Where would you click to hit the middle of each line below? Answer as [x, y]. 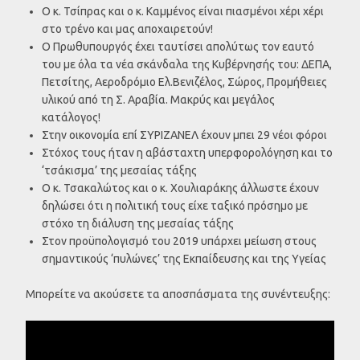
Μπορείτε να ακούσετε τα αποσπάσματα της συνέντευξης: [178, 294]
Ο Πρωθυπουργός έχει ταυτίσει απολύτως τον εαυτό [178, 46]
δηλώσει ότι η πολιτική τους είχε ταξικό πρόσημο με [175, 205]
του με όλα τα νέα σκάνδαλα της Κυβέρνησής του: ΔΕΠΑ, [187, 64]
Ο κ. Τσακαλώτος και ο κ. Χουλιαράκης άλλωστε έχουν [180, 188]
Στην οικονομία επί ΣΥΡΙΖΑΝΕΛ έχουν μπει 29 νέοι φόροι [184, 135]
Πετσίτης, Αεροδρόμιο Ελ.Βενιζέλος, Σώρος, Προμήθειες [184, 82]
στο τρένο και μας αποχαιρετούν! [127, 29]
